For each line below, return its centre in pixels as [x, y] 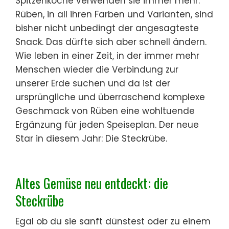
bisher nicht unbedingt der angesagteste [107, 28]
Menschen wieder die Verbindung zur [97, 69]
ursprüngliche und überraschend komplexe [110, 97]
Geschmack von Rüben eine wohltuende [105, 111]
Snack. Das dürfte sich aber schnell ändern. [111, 42]
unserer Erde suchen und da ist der [93, 83]
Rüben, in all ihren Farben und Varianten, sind [114, 14]
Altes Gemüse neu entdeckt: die [92, 183]
